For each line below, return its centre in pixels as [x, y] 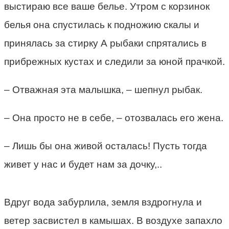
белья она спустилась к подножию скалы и [102, 25]
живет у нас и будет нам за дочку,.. [83, 164]
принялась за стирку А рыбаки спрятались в [105, 43]
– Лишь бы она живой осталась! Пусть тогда [106, 146]
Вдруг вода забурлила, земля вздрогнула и [103, 202]
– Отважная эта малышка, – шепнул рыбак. [103, 89]
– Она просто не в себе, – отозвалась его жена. [114, 118]
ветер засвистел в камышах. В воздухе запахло [113, 220]
